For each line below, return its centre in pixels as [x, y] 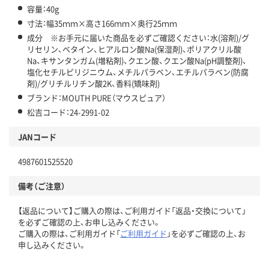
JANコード [37, 136]
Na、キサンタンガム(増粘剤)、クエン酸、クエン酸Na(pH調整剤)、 [137, 60]
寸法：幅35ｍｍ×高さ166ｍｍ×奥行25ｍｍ [102, 23]
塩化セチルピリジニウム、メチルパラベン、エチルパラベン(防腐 [138, 71]
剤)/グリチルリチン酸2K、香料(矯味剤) [93, 83]
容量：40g [43, 8]
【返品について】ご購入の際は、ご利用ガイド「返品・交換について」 [132, 210]
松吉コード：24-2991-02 [68, 112]
